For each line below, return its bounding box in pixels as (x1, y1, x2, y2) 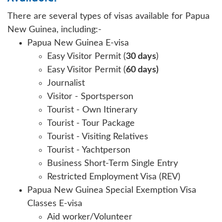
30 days (126, 52, 156, 61)
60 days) (126, 65, 159, 74)
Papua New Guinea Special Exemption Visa (27, 185, 196, 195)
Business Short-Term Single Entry (47, 159, 178, 168)
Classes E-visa (27, 199, 82, 208)
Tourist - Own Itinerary (47, 105, 137, 114)
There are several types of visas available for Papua (7, 11, 210, 21)
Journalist (47, 78, 85, 88)
